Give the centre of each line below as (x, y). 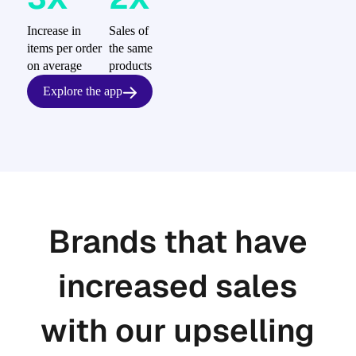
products (130, 66)
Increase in (54, 31)
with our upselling (178, 331)
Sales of (128, 31)
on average (54, 66)
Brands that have (178, 242)
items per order (64, 48)
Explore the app (82, 91)
